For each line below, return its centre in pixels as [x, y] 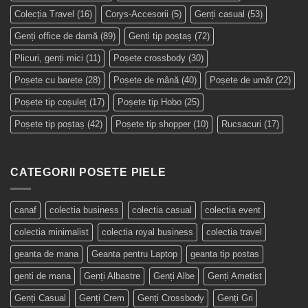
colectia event [233, 210]
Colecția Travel [44, 14]
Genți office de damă [56, 36]
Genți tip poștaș [160, 36]
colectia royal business [147, 232]
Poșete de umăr [241, 80]
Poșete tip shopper [153, 124]
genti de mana [43, 276]
